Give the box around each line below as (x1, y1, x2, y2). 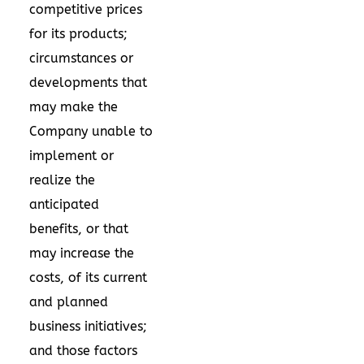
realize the (29, 171, 95, 188)
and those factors (29, 342, 137, 358)
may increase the (29, 245, 134, 261)
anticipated (29, 196, 99, 212)
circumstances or (29, 50, 133, 66)
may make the (29, 98, 118, 115)
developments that (29, 74, 147, 90)
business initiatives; (29, 318, 147, 334)
